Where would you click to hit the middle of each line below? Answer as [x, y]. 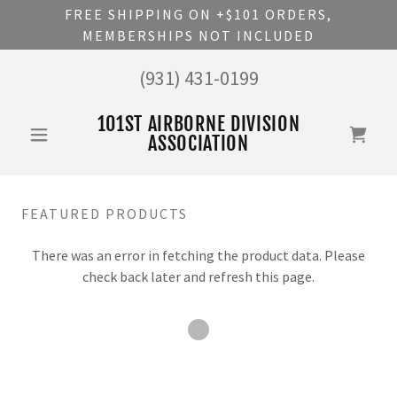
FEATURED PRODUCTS [105, 214]
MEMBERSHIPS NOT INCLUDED [198, 35]
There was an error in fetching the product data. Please [198, 255]
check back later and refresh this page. [198, 276]
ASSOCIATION [198, 143]
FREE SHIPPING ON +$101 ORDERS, [198, 14]
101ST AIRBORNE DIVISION [198, 124]
